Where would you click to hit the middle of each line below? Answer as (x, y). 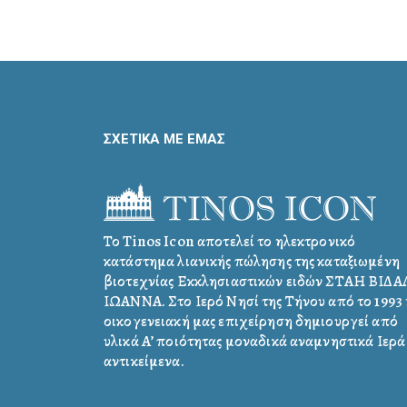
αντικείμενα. (144, 361)
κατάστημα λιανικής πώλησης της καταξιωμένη (252, 261)
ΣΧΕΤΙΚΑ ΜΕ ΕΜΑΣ (164, 139)
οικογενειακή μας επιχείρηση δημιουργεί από (251, 321)
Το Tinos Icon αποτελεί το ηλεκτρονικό (230, 241)
